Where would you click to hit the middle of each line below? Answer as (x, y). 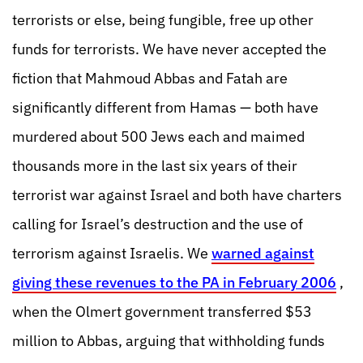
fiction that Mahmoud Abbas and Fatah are (150, 78)
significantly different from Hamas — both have (165, 107)
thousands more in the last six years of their (155, 166)
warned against (263, 253)
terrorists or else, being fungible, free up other (163, 20)
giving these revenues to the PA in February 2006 (174, 282)
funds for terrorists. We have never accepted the (169, 49)
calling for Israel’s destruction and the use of (158, 224)
